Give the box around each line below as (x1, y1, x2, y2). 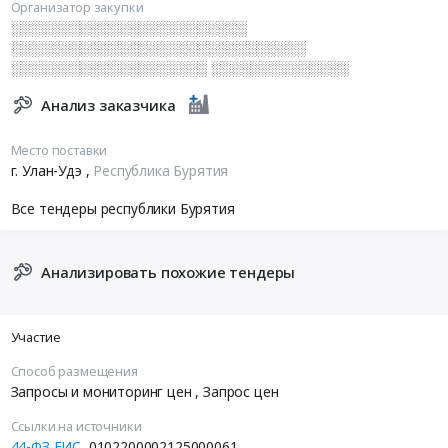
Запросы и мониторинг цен (10, 382, 196, 402)
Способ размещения (10, 362, 138, 381)
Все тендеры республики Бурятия (10, 198, 235, 218)
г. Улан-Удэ (10, 161, 86, 181)
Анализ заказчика (41, 94, 176, 115)
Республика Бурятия (93, 161, 229, 181)
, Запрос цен (195, 382, 279, 402)
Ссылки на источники (10, 417, 142, 436)
